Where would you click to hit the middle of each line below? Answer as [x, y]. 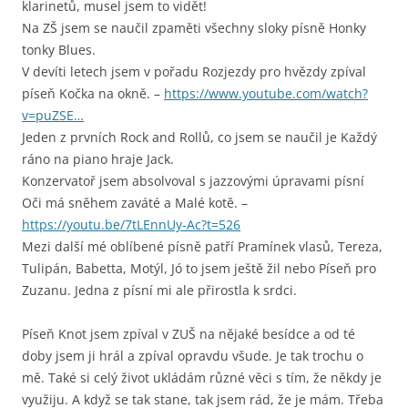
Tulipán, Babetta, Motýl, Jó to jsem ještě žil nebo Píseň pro [199, 269]
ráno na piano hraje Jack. [98, 159]
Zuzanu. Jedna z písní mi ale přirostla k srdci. [159, 291]
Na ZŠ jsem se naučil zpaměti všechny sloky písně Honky [194, 28]
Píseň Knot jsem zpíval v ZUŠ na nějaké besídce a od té [189, 334]
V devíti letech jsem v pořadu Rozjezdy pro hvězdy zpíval [194, 72]
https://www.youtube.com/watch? [266, 94]
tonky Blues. [59, 50]
